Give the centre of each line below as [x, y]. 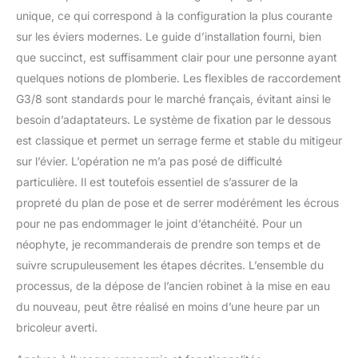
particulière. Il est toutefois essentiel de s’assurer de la [157, 181]
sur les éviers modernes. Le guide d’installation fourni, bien [169, 36]
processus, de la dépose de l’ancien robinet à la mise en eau [173, 285]
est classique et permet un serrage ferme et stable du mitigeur [179, 140]
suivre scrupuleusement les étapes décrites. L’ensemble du [170, 265]
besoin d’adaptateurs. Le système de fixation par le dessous [173, 119]
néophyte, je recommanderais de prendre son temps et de [168, 244]
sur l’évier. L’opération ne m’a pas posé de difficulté [149, 161]
